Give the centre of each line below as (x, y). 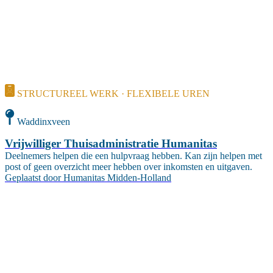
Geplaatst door (33, 177)
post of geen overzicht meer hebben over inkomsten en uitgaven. (129, 166)
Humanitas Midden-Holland (117, 177)
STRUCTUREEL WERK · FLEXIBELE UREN (113, 93)
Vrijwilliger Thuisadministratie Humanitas (111, 143)
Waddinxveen (44, 121)
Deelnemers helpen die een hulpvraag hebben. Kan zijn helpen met (133, 155)
